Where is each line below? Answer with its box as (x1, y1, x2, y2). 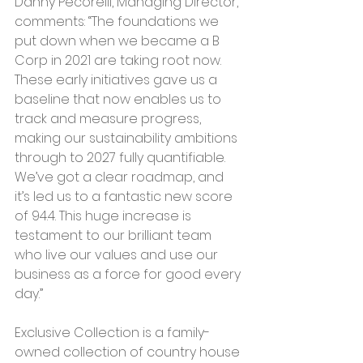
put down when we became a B (15, 32, 223, 50)
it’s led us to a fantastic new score (15, 187, 236, 206)
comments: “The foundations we (15, 12, 222, 31)
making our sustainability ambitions (15, 129, 241, 147)
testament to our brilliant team (15, 226, 215, 245)
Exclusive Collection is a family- (15, 323, 210, 342)
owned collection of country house (15, 343, 243, 361)
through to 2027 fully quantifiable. (15, 148, 228, 167)
